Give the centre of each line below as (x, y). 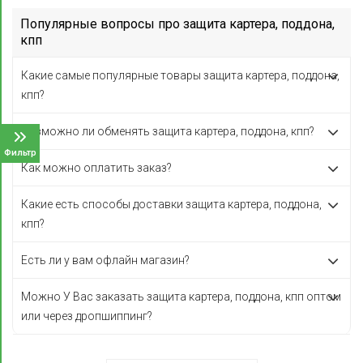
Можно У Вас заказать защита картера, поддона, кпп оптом (181, 297)
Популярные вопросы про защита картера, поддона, (177, 24)
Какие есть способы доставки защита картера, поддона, (171, 204)
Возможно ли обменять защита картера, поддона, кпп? (168, 131)
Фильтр (20, 152)
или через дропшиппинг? (87, 316)
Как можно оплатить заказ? (96, 168)
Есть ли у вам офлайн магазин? (105, 260)
